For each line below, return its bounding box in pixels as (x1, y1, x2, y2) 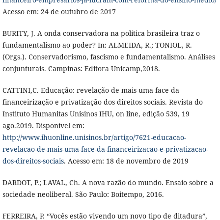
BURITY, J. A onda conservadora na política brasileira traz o (2, 28, 200, 38)
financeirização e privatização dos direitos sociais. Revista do (2, 97, 203, 107)
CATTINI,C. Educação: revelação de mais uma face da (2, 85, 179, 95)
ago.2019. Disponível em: (2, 120, 84, 130)
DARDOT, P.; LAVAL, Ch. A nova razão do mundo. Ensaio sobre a (2, 177, 214, 187)
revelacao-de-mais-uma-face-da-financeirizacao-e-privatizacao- (2, 144, 208, 154)
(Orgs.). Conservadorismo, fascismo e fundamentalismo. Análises (2, 52, 215, 61)
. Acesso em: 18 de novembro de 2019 (63, 156, 189, 165)
